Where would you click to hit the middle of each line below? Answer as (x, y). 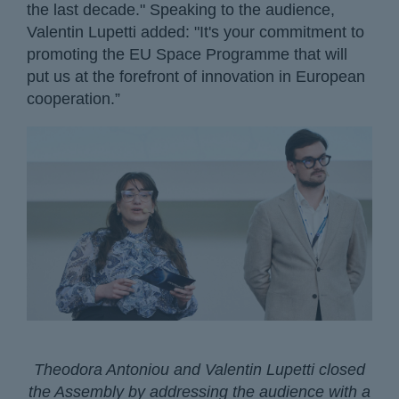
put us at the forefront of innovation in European (196, 76)
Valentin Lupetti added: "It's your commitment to (195, 32)
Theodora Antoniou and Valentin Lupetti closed (199, 370)
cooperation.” (73, 98)
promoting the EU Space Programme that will (187, 54)
